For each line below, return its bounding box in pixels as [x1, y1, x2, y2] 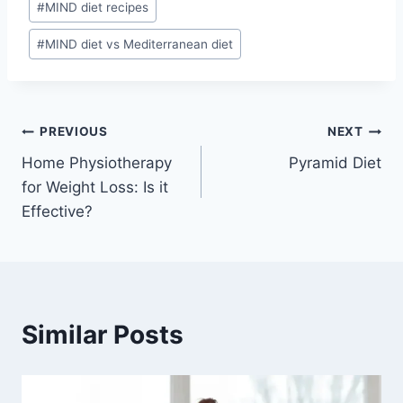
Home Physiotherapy [22, 153, 172, 172]
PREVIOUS [40, 124, 108, 139]
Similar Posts [22, 318, 184, 350]
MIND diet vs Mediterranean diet [45, 36, 234, 51]
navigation [21, 159, 149, 191]
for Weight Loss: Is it [22, 177, 168, 196]
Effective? [22, 201, 93, 220]
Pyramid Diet [289, 153, 381, 172]
